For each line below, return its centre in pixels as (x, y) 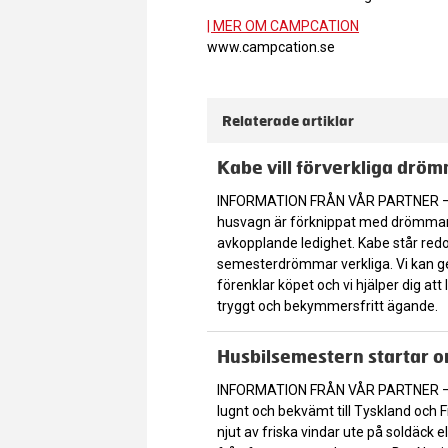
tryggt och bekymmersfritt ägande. (327, 305)
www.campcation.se (271, 46)
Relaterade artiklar (288, 120)
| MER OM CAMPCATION (283, 25)
